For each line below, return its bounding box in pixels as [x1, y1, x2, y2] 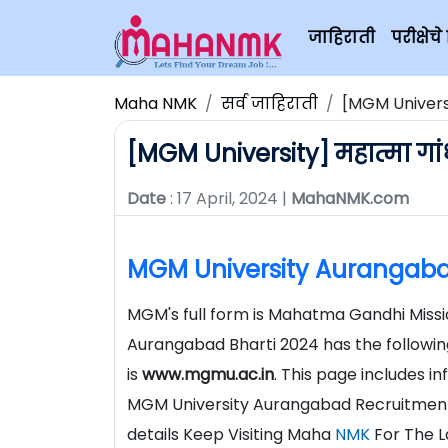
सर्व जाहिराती [221, 92, 318, 115]
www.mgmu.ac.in [142, 363, 274, 386]
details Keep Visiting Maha [127, 423, 335, 446]
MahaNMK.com [291, 187, 409, 210]
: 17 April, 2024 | [166, 187, 291, 210]
